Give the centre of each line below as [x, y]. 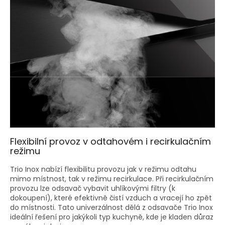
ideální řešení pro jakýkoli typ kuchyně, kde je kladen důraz [112, 217]
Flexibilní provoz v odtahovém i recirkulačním [110, 141]
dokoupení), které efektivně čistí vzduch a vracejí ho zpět [111, 198]
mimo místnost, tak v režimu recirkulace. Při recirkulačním [112, 179]
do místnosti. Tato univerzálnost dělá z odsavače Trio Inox [111, 207]
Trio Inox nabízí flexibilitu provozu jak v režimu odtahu [103, 169]
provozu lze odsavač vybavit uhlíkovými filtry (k [93, 188]
